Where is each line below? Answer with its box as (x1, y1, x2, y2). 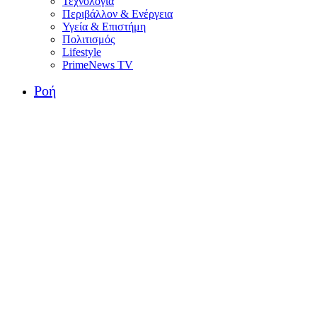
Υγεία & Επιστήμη (62, 21, 146, 33)
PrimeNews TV (62, 59, 133, 71)
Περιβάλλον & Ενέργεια (62, 8, 173, 20)
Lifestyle (62, 46, 101, 58)
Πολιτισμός (62, 33, 115, 45)
